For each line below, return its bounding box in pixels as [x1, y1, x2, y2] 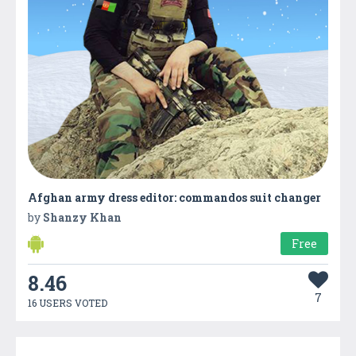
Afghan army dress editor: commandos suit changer [28, 189, 321, 205]
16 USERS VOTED [28, 296, 107, 309]
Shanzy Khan [43, 209, 122, 225]
